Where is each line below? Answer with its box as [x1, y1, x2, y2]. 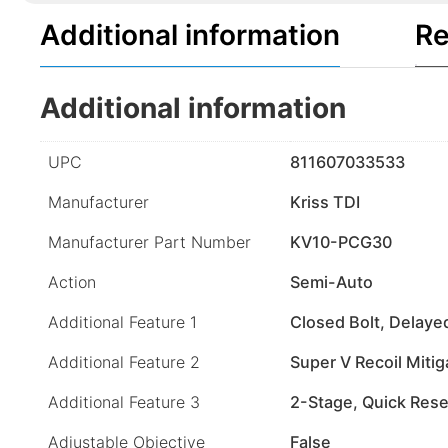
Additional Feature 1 [48, 311, 197, 332]
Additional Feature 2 [48, 351, 200, 372]
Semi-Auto [290, 271, 373, 292]
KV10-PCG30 [290, 231, 392, 252]
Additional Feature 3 [48, 391, 200, 412]
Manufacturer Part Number [48, 231, 251, 252]
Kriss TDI [290, 191, 360, 212]
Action [48, 271, 96, 292]
